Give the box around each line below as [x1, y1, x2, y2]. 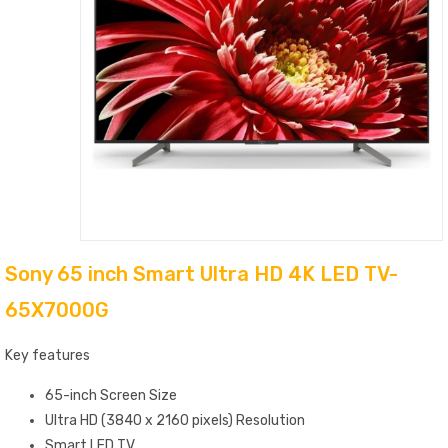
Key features [5, 347, 90, 365]
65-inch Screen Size [45, 386, 177, 404]
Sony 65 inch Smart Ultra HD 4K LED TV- [5, 262, 398, 287]
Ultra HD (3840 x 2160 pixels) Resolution [45, 411, 305, 429]
